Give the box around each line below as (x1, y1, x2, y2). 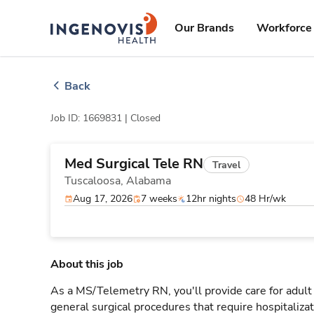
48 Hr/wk (245, 192, 286, 205)
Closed (130, 111, 161, 125)
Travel (212, 158, 240, 172)
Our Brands (175, 20, 234, 36)
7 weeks (141, 192, 177, 205)
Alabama (126, 173, 171, 189)
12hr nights (186, 192, 236, 205)
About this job (50, 257, 123, 272)
